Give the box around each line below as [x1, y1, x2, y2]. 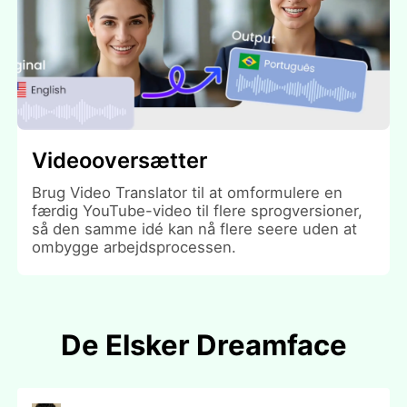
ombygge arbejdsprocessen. [32, 237, 237, 256]
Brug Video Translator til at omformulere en [32, 183, 343, 202]
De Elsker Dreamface [60, 327, 347, 362]
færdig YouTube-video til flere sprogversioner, [32, 201, 363, 220]
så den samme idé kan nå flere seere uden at [32, 219, 358, 238]
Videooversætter [32, 146, 208, 174]
